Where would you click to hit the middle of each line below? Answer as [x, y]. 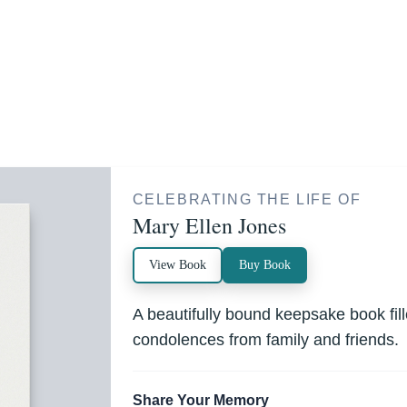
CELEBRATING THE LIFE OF [247, 199]
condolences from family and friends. [265, 340]
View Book [177, 265]
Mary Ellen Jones [209, 225]
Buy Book [264, 265]
